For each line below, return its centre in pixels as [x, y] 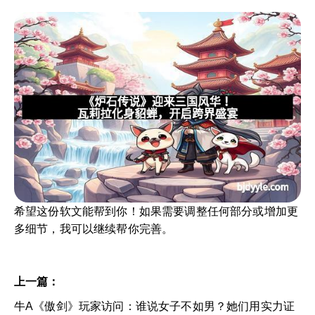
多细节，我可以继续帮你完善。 [94, 229]
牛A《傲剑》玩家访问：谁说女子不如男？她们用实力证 [155, 306]
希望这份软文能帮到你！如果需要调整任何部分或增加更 [156, 211]
